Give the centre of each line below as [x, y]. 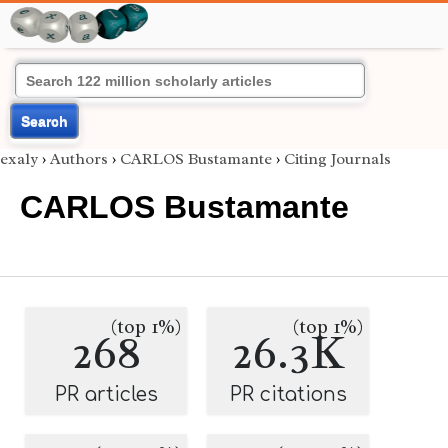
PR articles [106, 394]
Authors [79, 159]
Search [44, 121]
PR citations [288, 394]
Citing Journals [337, 159]
